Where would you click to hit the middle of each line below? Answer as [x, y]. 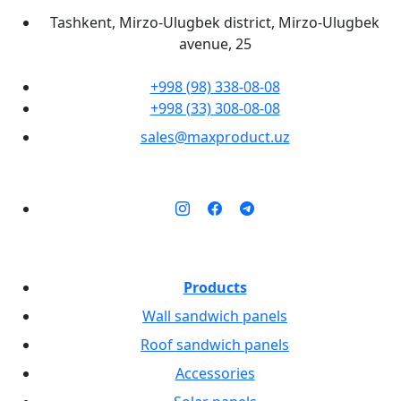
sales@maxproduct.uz [215, 137]
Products [215, 287]
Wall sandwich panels [215, 316]
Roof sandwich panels [215, 344]
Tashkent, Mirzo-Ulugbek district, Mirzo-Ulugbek [215, 22]
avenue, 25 [215, 43]
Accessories [215, 373]
